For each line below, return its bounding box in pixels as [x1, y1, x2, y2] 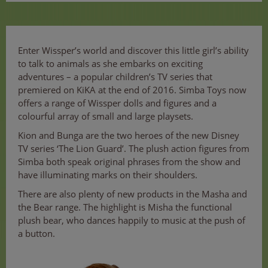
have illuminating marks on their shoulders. [18, 169, 197, 181]
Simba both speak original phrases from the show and [18, 156, 240, 168]
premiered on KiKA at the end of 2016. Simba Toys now [18, 84, 246, 96]
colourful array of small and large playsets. [18, 110, 193, 123]
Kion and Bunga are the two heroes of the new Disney [18, 129, 239, 142]
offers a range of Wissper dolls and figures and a [18, 97, 217, 109]
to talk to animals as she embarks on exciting [18, 57, 203, 70]
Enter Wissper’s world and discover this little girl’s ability [18, 44, 249, 57]
